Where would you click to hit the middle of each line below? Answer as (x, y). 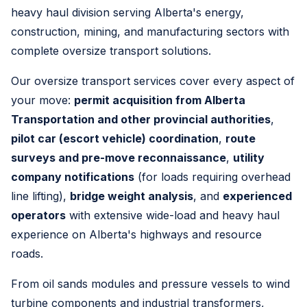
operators (38, 216)
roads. (27, 254)
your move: (42, 100)
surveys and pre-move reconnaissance (119, 158)
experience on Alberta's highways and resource (136, 235)
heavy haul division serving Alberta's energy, (127, 13)
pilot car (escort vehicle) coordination (115, 139)
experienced (257, 196)
